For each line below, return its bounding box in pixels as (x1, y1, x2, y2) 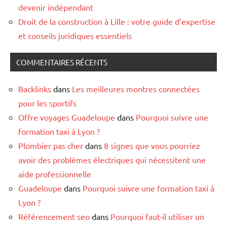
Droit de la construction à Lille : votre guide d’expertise (18, 16, 215, 26)
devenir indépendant (18, 2, 93, 12)
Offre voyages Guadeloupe (18, 111, 115, 122)
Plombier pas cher (18, 140, 83, 150)
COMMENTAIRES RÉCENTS (16, 57, 107, 67)
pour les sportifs (18, 97, 77, 108)
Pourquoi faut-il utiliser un (110, 211, 204, 221)
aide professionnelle (18, 168, 91, 179)
